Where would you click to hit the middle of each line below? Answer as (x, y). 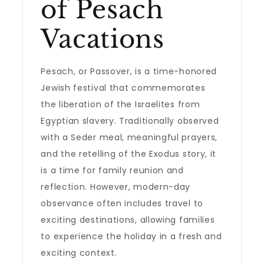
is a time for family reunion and (112, 170)
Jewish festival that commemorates (123, 88)
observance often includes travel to (122, 203)
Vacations (103, 39)
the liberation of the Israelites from (121, 104)
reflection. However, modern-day (116, 187)
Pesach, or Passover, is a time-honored (129, 71)
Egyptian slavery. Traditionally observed (130, 121)
